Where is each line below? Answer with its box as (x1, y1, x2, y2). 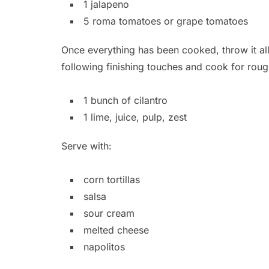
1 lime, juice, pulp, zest (83, 111, 187, 124)
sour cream (83, 207, 134, 220)
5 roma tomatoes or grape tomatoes (83, 15, 248, 28)
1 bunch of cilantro (83, 94, 168, 107)
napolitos (83, 241, 125, 253)
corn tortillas (83, 174, 140, 186)
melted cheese (83, 224, 149, 237)
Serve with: (61, 140, 112, 153)
